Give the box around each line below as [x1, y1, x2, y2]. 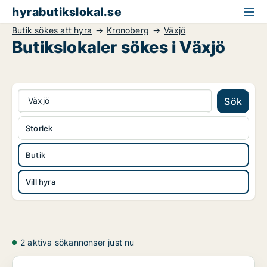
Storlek [26, 123, 53, 133]
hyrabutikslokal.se [12, 5, 122, 19]
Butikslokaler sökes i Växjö [12, 37, 226, 57]
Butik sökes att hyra [12, 25, 92, 35]
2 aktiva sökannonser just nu [20, 237, 135, 247]
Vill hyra [26, 177, 55, 187]
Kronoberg [107, 25, 150, 35]
